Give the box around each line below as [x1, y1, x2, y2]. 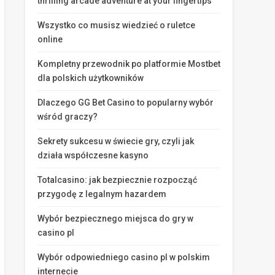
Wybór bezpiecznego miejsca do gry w [37, 214, 193, 223]
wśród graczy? [37, 112, 98, 122]
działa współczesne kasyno [37, 150, 149, 160]
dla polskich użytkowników [37, 73, 144, 83]
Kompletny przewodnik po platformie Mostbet [37, 59, 220, 69]
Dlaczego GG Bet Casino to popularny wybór [37, 98, 214, 107]
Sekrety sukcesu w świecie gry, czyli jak [37, 136, 194, 146]
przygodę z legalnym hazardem [37, 189, 166, 199]
